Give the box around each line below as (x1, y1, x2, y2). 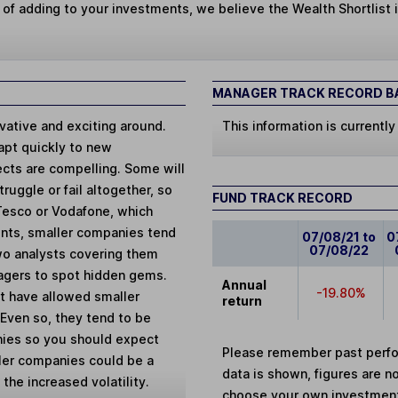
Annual (222, 276, 267, 292)
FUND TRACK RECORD (212, 189, 353, 205)
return (222, 292, 263, 308)
